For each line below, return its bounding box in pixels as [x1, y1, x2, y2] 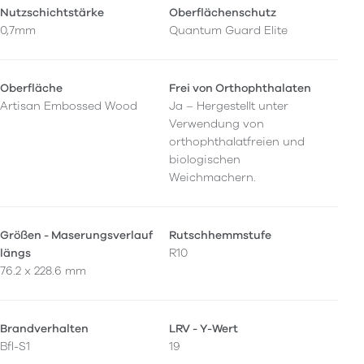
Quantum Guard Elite [169, 22, 288, 38]
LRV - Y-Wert [169, 320, 238, 336]
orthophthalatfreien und [169, 133, 305, 149]
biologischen [169, 151, 240, 167]
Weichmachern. [169, 169, 256, 185]
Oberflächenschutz [169, 4, 276, 20]
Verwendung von [169, 115, 264, 132]
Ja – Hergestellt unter [169, 97, 288, 114]
